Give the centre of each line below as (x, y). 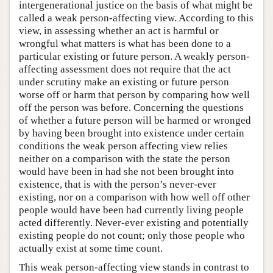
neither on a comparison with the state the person (125, 158)
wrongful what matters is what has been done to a (125, 43)
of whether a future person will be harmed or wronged (135, 120)
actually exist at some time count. (91, 248)
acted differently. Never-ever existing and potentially (134, 222)
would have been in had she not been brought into (126, 171)
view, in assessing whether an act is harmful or (119, 30)
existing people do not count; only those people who (132, 235)
